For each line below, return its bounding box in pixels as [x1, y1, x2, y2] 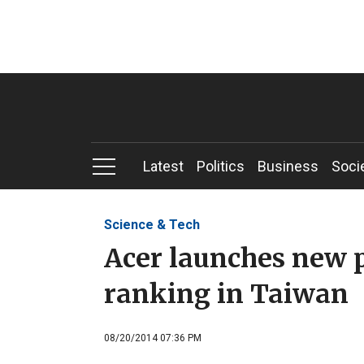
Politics [197, 158, 245, 175]
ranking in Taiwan [104, 277, 349, 310]
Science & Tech [104, 216, 200, 232]
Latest [143, 158, 184, 175]
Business [258, 158, 318, 175]
